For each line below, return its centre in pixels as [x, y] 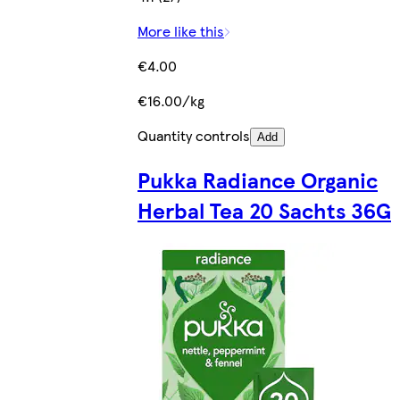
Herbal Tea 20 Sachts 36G [264, 210]
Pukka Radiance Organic [258, 180]
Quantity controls [194, 136]
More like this [181, 31]
